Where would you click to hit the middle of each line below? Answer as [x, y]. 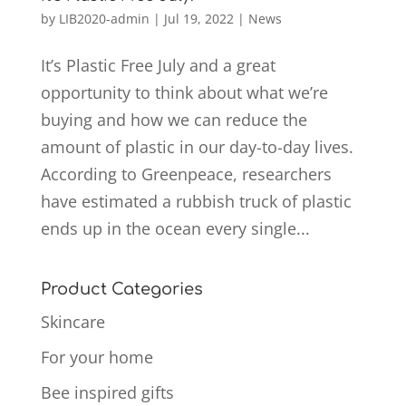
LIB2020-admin [104, 19]
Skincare [72, 322]
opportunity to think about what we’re [184, 93]
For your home [97, 358]
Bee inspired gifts [107, 393]
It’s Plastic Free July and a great [158, 66]
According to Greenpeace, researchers [186, 174]
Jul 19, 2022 [198, 19]
